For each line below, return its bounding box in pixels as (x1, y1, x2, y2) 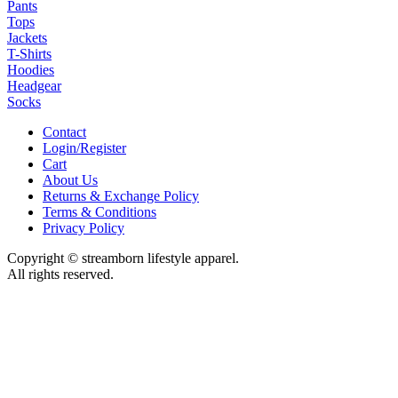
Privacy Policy (43, 220, 124, 236)
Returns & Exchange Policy (43, 188, 199, 204)
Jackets (7, 30, 47, 46)
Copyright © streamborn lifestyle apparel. (7, 251, 239, 267)
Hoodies (7, 62, 54, 78)
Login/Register (43, 140, 126, 156)
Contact (43, 124, 86, 140)
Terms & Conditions (43, 204, 156, 220)
